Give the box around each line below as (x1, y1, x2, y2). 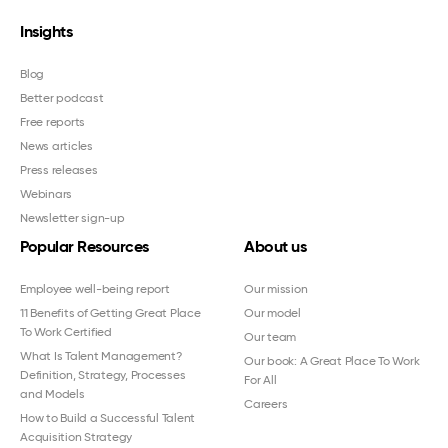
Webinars (20, 186, 72, 201)
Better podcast (20, 90, 104, 105)
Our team (244, 329, 296, 344)
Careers (244, 396, 288, 411)
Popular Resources (20, 236, 149, 256)
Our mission (244, 281, 308, 296)
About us (244, 236, 306, 256)
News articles (20, 138, 93, 153)
